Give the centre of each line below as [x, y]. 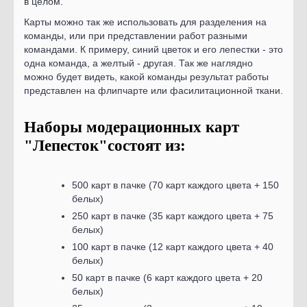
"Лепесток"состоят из [102, 146]
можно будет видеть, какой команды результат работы [146, 77]
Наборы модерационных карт [132, 127]
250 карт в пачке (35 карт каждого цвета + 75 [173, 216]
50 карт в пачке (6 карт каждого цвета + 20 [167, 278]
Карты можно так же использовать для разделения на [145, 22]
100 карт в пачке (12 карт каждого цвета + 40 [173, 247]
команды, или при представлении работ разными [136, 36]
